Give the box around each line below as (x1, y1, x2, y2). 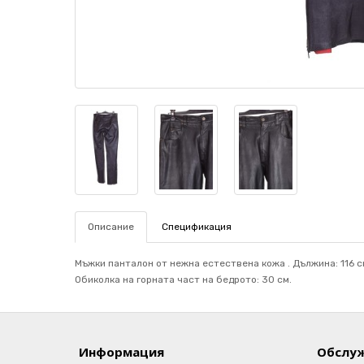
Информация (79, 344, 164, 360)
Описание (88, 221, 134, 232)
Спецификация (162, 221, 232, 232)
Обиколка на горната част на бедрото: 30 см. (75, 274, 292, 285)
